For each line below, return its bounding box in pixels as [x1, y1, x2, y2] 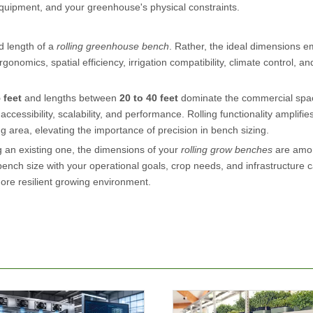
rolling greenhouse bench [57, 41, 169, 52]
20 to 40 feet [119, 92, 178, 103]
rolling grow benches [181, 144, 272, 155]
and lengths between [22, 92, 119, 103]
